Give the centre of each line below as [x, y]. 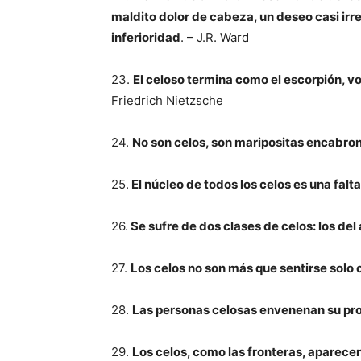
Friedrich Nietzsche [167, 100]
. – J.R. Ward [215, 37]
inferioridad [146, 37]
